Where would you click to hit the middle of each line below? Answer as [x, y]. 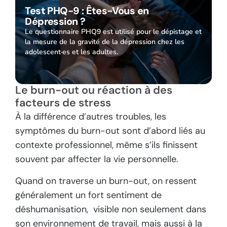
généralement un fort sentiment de [88, 195]
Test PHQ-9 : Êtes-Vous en [87, 10]
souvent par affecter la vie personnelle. [97, 159]
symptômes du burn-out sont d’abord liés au [110, 131]
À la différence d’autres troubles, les [91, 117]
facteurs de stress [63, 103]
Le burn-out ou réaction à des [94, 90]
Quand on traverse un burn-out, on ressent [106, 181]
